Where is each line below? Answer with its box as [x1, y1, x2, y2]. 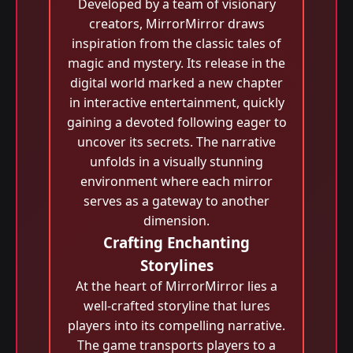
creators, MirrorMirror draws [88, 15, 265, 32]
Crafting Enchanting [103, 232, 250, 252]
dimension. [143, 212, 210, 229]
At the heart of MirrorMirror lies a [76, 277, 277, 295]
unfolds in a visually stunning [90, 153, 263, 170]
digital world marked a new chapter [70, 74, 283, 91]
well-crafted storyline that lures [83, 297, 270, 314]
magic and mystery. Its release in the [68, 54, 285, 72]
